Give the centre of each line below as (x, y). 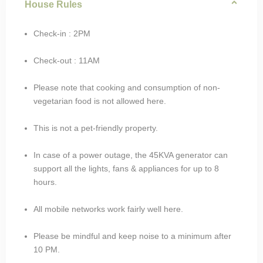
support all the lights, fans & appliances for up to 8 (126, 168)
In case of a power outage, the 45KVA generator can (131, 155)
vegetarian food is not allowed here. (100, 101)
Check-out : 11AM (67, 60)
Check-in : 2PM (62, 33)
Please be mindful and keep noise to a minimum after (132, 236)
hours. (45, 182)
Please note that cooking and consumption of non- (127, 87)
